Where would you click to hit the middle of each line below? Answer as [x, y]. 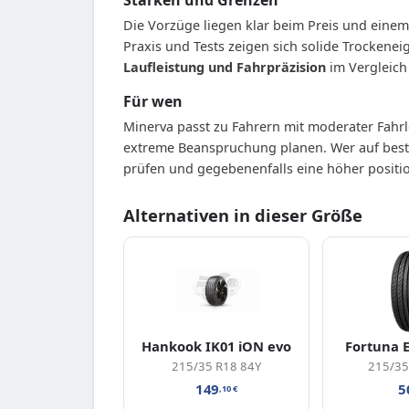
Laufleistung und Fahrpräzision [225, 67]
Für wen [153, 101]
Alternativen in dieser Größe [243, 215]
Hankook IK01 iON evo [216, 346]
